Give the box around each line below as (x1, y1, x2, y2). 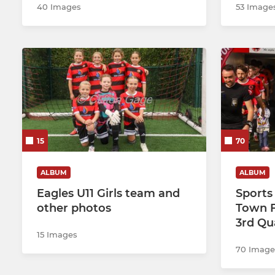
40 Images (37, 2, 81, 12)
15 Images (37, 229, 77, 239)
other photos (37, 201, 111, 215)
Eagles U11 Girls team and (37, 186, 180, 200)
